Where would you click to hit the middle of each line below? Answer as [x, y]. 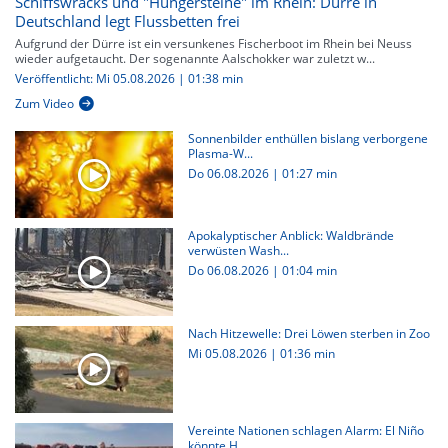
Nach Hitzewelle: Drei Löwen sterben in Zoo [308, 333]
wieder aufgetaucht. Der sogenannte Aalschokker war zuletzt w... [195, 59]
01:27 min [309, 174]
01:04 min [309, 271]
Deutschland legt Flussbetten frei [127, 21]
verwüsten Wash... [238, 251]
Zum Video [44, 104]
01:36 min [307, 353]
